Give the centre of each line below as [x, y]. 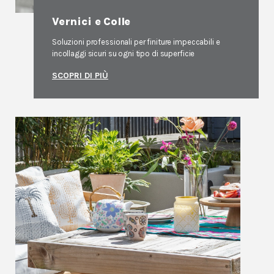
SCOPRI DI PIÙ [80, 76]
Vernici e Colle [91, 21]
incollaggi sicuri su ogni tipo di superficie [124, 54]
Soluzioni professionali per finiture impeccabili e [136, 42]
